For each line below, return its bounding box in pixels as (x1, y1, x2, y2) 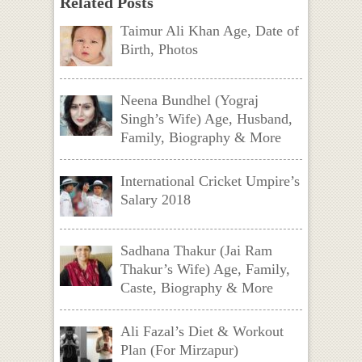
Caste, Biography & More (120, 280, 273, 297)
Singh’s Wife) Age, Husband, (120, 111, 293, 128)
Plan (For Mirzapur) (120, 342, 238, 359)
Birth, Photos (120, 41, 198, 58)
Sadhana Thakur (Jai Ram (120, 242, 272, 259)
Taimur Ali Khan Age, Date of (120, 23, 299, 40)
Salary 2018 (120, 192, 191, 208)
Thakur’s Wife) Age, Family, (120, 261, 290, 278)
